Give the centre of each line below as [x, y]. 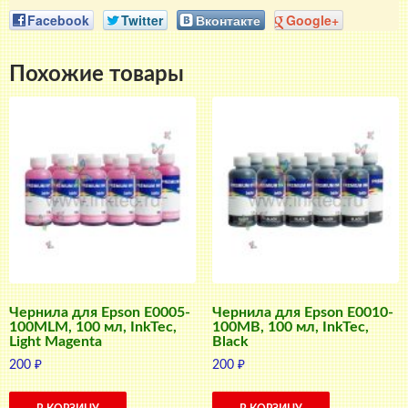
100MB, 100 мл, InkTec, [290, 327]
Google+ [312, 20]
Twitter [142, 20]
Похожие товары [97, 74]
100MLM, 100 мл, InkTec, [93, 327]
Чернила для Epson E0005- [100, 313]
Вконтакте [228, 20]
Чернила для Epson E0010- [302, 313]
